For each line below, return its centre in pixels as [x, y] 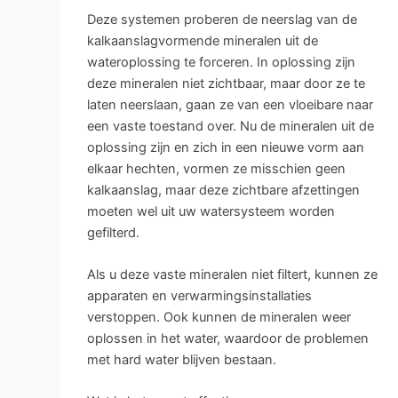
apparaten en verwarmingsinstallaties [199, 295]
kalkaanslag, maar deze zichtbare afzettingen [223, 190]
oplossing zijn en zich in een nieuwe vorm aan [225, 147]
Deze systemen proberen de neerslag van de [222, 19]
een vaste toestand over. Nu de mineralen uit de [230, 126]
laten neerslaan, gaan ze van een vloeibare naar [230, 104]
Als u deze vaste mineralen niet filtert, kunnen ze [232, 274]
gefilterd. [113, 232]
